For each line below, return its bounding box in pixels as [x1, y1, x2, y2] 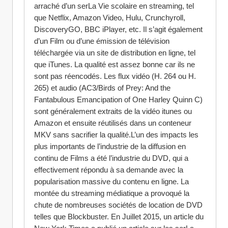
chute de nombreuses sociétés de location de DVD [34, 201, 203, 209]
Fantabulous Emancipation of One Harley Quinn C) [34, 95, 203, 104]
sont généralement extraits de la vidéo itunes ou [34, 107, 192, 116]
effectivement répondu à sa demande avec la [34, 165, 183, 174]
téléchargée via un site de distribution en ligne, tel [34, 48, 195, 57]
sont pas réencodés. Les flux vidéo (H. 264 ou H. [34, 72, 196, 80]
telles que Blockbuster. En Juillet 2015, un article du [34, 212, 204, 221]
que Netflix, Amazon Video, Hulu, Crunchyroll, [34, 13, 185, 22]
